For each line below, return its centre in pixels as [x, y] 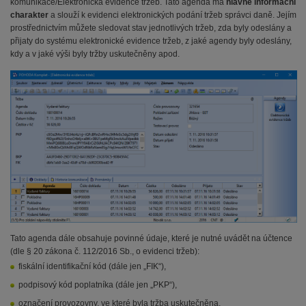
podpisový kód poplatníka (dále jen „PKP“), [98, 284]
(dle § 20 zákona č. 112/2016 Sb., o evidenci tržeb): [105, 251]
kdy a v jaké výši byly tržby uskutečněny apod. [95, 54]
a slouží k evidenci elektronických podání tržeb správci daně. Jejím [172, 15]
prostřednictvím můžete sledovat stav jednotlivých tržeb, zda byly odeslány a [151, 28]
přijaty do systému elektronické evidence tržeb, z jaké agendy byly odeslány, [151, 41]
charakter [29, 15]
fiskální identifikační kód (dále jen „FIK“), [92, 266]
